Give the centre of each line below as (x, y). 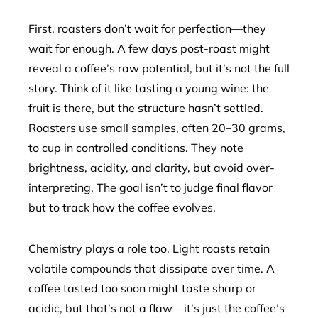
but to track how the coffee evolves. (122, 207)
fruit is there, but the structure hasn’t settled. (146, 108)
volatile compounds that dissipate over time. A (152, 268)
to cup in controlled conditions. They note (136, 148)
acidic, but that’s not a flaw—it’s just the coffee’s (157, 308)
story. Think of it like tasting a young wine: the (149, 88)
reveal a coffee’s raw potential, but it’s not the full (159, 68)
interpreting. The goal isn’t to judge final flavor (150, 187)
